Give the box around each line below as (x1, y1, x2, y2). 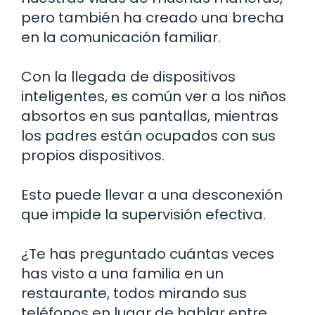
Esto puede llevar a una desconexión (21, 184, 283, 205)
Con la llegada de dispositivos (21, 66, 236, 86)
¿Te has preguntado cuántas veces (21, 243, 274, 264)
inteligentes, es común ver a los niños (21, 86, 286, 106)
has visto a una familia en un (21, 263, 224, 283)
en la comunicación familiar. (21, 27, 221, 47)
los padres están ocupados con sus (21, 125, 276, 146)
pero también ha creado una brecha (21, 7, 284, 27)
